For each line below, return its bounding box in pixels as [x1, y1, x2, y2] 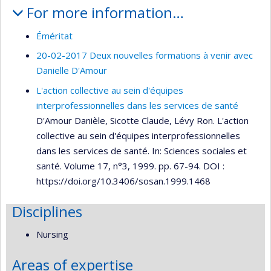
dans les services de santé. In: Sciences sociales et [36, 144, 247, 157]
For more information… [26, 2, 184, 23]
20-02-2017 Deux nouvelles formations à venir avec [36, 49, 253, 62]
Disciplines [12, 201, 82, 221]
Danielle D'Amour [36, 64, 107, 77]
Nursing [36, 228, 68, 241]
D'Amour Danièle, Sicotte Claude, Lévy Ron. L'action [36, 114, 249, 126]
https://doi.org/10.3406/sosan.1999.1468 [36, 174, 211, 187]
